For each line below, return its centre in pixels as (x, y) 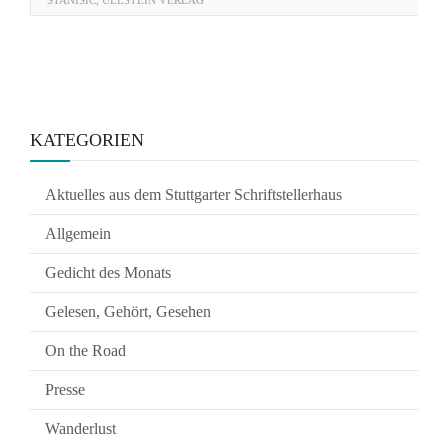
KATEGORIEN (87, 140)
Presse (65, 389)
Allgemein (78, 233)
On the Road (85, 350)
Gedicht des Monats (108, 272)
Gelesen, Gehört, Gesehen (128, 311)
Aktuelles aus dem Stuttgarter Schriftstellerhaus (193, 194)
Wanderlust (80, 428)
